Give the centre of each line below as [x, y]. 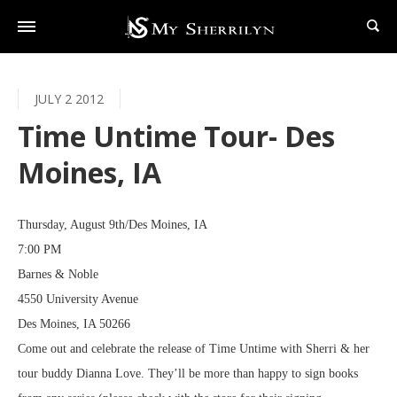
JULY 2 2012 [69, 99]
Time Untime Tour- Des [176, 136]
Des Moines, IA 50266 [74, 324]
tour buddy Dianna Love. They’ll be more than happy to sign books [188, 374]
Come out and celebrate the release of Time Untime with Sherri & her [194, 349]
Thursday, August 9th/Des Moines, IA [113, 225]
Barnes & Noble [58, 274]
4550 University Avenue [78, 299]
